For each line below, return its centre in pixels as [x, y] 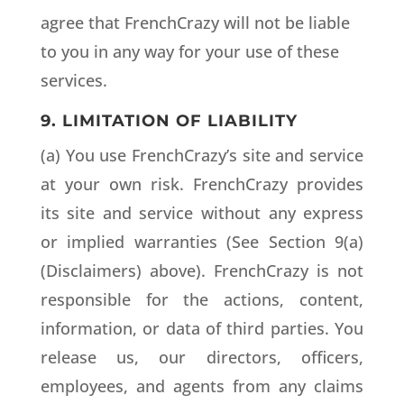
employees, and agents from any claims [202, 386]
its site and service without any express [202, 213]
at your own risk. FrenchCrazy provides [202, 184]
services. [73, 80]
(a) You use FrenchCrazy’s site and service [202, 155]
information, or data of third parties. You [202, 328]
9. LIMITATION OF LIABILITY [169, 121]
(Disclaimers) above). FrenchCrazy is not [202, 271]
